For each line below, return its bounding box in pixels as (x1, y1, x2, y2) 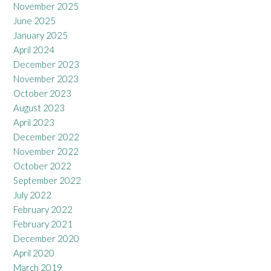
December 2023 (13, 59, 79, 70)
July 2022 (13, 189, 51, 201)
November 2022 (13, 146, 79, 157)
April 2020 (13, 247, 54, 259)
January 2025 (13, 30, 68, 41)
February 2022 (13, 204, 73, 215)
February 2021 (13, 218, 73, 230)
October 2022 (13, 160, 71, 172)
